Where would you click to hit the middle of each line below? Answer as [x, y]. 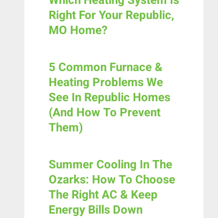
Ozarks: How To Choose [112, 180]
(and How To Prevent [105, 113]
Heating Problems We [106, 83]
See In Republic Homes [109, 98]
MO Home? [78, 31]
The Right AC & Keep [103, 195]
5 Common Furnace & [106, 68]
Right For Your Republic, [111, 16]
